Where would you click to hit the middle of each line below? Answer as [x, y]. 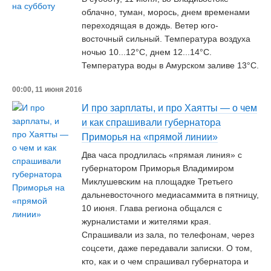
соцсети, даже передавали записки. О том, [167, 248]
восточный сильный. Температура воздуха [166, 39]
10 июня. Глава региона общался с [152, 208]
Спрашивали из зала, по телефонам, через [168, 235]
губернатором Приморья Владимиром [158, 168]
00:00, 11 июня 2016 [47, 90]
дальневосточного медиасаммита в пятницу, [170, 195]
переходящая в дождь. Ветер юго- [150, 25]
